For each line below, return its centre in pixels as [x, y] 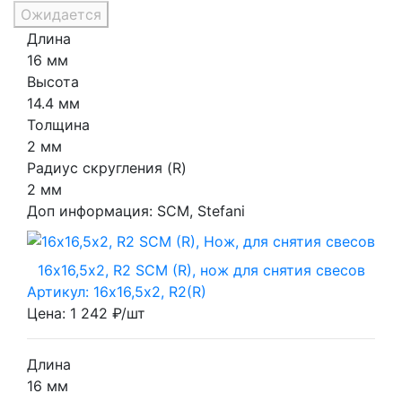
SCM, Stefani [201, 211]
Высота [53, 82]
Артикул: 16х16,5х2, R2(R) [117, 292]
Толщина [58, 125]
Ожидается [61, 15]
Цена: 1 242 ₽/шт [86, 314]
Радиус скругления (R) [107, 168]
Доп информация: [92, 211]
